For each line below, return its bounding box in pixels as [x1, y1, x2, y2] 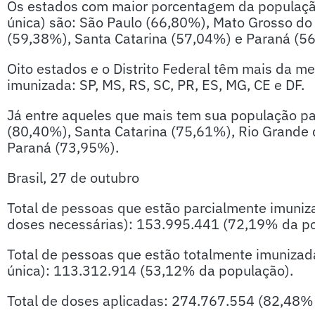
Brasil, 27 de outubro [7, 168, 139, 187]
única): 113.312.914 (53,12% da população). [7, 261, 293, 280]
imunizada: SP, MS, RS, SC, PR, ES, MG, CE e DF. [7, 75, 304, 94]
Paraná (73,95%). [7, 138, 119, 157]
